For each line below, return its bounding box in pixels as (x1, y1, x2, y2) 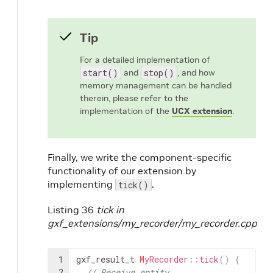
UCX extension (172, 105, 232, 117)
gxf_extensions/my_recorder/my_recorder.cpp (48, 217, 257, 230)
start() (83, 67, 118, 79)
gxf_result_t (76, 253, 135, 266)
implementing (48, 178, 115, 191)
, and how (177, 67, 215, 79)
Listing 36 (48, 204, 96, 216)
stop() (144, 67, 174, 79)
